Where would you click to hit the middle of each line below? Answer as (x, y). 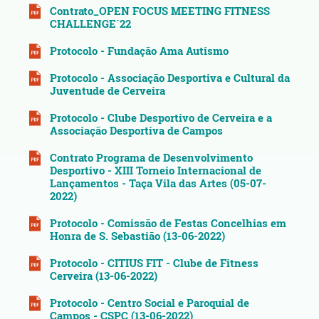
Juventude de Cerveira (108, 91)
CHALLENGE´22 (90, 24)
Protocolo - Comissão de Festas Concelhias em (168, 223)
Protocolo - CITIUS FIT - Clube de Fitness (154, 263)
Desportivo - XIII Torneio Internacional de (156, 171)
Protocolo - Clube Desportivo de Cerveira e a (161, 118)
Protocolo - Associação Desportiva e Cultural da (170, 78)
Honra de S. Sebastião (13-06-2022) (137, 236)
